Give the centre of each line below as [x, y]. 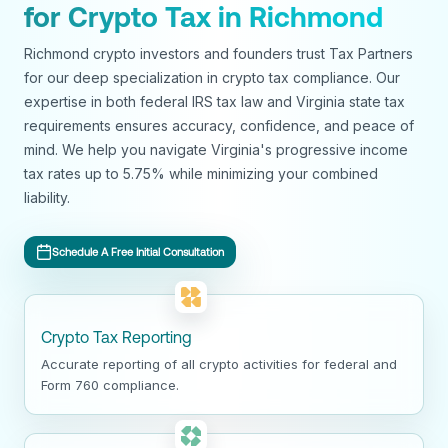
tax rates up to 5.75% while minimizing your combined [201, 174]
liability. [47, 198]
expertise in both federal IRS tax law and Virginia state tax [214, 102]
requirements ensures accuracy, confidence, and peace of [219, 126]
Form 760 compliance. [110, 385]
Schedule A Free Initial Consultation [138, 251]
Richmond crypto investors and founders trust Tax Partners [218, 54]
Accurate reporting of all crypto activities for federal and [219, 364]
